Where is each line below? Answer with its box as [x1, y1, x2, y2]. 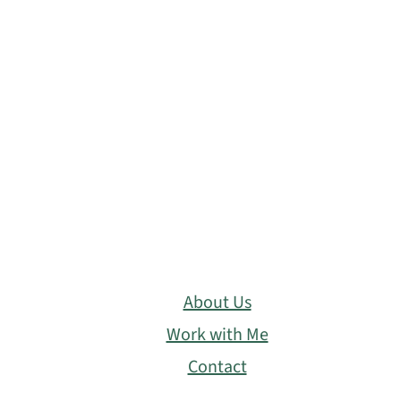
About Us [183, 289, 252, 315]
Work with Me [166, 321, 269, 347]
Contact [187, 354, 247, 380]
